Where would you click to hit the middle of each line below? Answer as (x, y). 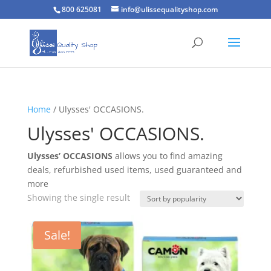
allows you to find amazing (167, 156)
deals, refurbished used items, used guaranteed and (134, 170)
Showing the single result (78, 198)
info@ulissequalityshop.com (169, 9)
